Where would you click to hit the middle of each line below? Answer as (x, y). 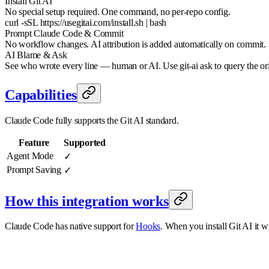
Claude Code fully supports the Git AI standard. (92, 120)
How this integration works (87, 201)
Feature (34, 142)
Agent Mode (30, 156)
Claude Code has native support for (71, 226)
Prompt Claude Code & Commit (64, 33)
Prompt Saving (34, 169)
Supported (85, 142)
